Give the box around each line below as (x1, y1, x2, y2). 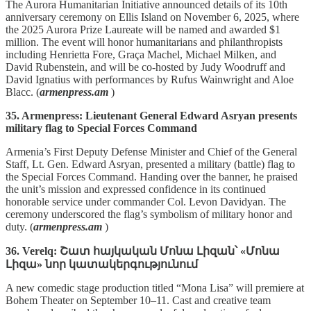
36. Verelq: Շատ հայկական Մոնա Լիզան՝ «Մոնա (6, 244, 280, 257)
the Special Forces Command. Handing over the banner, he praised (6, 170, 298, 183)
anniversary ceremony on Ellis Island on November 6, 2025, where (6, 10, 299, 23)
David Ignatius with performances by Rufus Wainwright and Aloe (6, 73, 294, 85)
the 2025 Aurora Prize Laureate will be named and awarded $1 (6, 23, 280, 35)
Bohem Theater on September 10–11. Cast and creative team (6, 294, 271, 306)
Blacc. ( (6, 85, 40, 98)
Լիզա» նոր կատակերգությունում (6, 258, 198, 270)
